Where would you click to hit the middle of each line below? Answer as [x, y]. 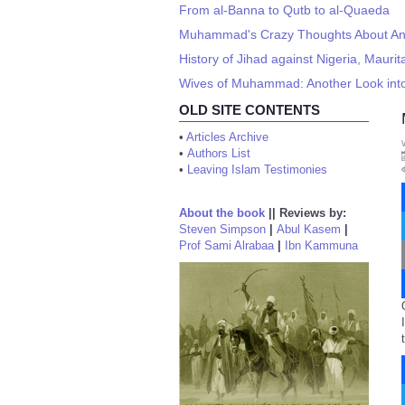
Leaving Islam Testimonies [257, 170]
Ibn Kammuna [321, 245]
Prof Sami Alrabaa [226, 245]
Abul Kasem [309, 229]
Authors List [219, 153]
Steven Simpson [222, 229]
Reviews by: [313, 213]
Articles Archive [227, 137]
